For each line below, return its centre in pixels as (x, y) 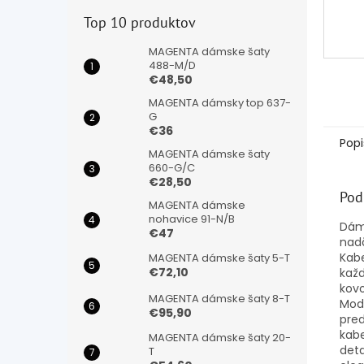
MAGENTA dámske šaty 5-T (219, 258)
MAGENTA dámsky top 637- (220, 103)
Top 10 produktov (140, 23)
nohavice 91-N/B (192, 219)
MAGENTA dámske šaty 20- (220, 338)
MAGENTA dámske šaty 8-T (219, 299)
